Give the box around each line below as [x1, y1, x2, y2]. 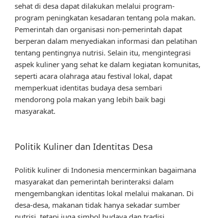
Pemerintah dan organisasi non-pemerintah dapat [15, 24, 182, 34]
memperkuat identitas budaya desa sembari [15, 82, 162, 92]
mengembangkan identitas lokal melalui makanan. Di [15, 188, 194, 198]
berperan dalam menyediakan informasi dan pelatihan [15, 36, 197, 46]
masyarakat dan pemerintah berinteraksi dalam [15, 176, 174, 186]
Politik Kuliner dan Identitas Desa [15, 141, 153, 153]
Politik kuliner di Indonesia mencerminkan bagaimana [15, 164, 196, 175]
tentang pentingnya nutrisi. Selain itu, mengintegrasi [15, 47, 191, 57]
